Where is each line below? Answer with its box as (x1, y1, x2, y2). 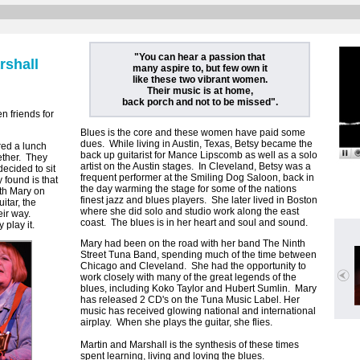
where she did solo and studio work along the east (80, 206, 299, 217)
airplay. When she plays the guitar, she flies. (80, 317, 280, 328)
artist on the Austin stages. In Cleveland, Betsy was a (80, 161, 311, 172)
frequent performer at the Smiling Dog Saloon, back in (80, 172, 314, 183)
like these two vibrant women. (132, 74, 268, 85)
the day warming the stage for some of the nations (80, 183, 297, 194)
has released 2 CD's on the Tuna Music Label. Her (80, 294, 300, 305)
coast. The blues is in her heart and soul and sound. (80, 217, 308, 228)
